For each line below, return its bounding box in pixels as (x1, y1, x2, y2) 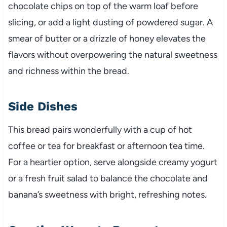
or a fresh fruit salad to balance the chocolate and (8, 172, 208, 184)
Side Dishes (8, 99, 78, 113)
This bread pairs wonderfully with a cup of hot (8, 124, 192, 135)
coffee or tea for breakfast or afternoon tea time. (8, 140, 205, 152)
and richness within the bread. (8, 65, 129, 77)
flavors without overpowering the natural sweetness (8, 49, 217, 60)
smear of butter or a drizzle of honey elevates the (8, 32, 206, 44)
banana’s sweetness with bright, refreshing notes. (8, 188, 207, 200)
